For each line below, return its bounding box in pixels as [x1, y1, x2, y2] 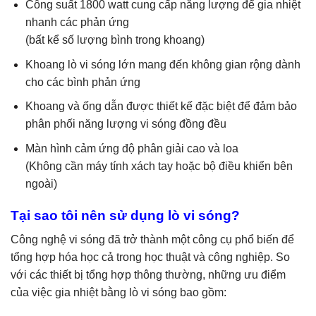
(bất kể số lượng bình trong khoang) [25, 34, 205, 47]
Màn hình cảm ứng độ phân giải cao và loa [25, 142, 238, 155]
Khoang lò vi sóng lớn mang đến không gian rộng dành [25, 58, 300, 71]
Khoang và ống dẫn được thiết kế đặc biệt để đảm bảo [25, 100, 297, 113]
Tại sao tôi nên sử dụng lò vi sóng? [11, 207, 240, 223]
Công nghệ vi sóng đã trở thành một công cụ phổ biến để [11, 233, 294, 246]
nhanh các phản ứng [25, 16, 129, 29]
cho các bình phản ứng [25, 75, 140, 88]
